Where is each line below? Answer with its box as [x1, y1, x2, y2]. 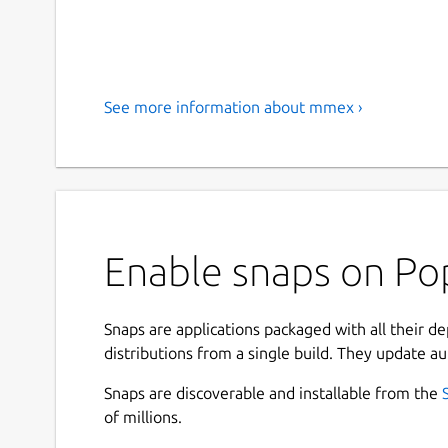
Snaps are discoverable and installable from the [104, 384, 442, 403]
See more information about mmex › [104, 98, 363, 117]
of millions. [104, 408, 182, 427]
